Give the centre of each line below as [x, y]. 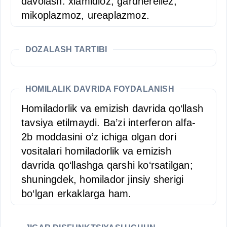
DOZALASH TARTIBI [66, 49]
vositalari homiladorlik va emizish [96, 151]
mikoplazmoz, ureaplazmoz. [85, 15]
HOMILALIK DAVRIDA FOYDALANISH [100, 89]
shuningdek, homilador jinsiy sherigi [103, 179]
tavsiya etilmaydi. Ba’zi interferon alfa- [109, 123]
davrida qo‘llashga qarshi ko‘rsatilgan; [107, 165]
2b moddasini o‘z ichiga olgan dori [99, 137]
